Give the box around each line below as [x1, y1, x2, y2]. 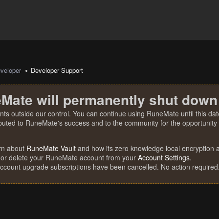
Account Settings [138, 153, 190, 162]
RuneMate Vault [26, 143, 76, 153]
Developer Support [31, 66, 84, 75]
